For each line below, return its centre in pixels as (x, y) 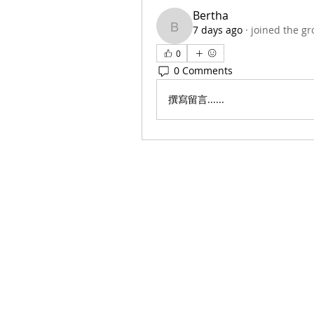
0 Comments (203, 71)
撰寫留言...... (196, 100)
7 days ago (218, 29)
